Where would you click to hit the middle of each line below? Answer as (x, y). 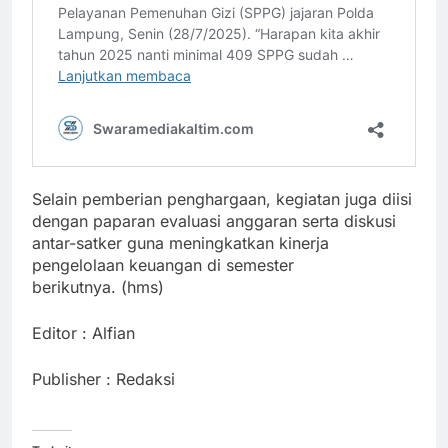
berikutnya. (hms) (98, 287)
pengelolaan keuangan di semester (163, 265)
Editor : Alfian (86, 333)
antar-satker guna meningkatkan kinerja (180, 243)
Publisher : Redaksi (103, 379)
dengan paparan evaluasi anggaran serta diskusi (214, 221)
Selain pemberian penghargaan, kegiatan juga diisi (222, 199)
